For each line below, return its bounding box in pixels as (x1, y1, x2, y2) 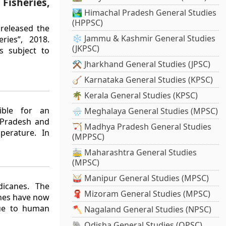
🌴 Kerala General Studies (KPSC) (72, 90, 198, 101)
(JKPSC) (72, 43, 100, 54)
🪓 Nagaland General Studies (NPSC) (72, 204, 212, 215)
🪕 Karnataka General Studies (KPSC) (72, 74, 213, 86)
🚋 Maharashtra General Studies (72, 147, 197, 158)
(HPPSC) (72, 17, 103, 29)
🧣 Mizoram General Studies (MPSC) (72, 188, 211, 200)
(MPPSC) (72, 131, 105, 143)
